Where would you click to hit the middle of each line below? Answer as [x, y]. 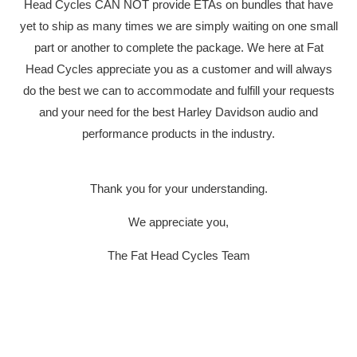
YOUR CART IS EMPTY [190, 102]
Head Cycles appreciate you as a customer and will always [178, 69]
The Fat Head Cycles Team [178, 256]
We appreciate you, [178, 222]
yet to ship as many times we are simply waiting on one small [178, 26]
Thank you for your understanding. [178, 189]
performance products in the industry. [178, 134]
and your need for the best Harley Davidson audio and [178, 112]
